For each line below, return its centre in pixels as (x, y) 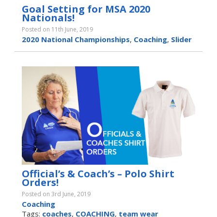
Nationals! (48, 18)
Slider (181, 39)
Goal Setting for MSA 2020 (86, 9)
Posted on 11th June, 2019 (57, 30)
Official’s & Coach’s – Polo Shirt (98, 174)
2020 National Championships (76, 39)
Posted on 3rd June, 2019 (56, 194)
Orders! (40, 183)
